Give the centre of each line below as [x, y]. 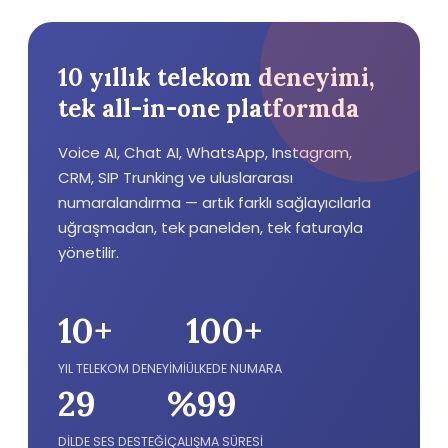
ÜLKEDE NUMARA [234, 368]
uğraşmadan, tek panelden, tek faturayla [210, 227]
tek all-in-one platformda [208, 108]
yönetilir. [88, 252]
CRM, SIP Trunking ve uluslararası [175, 177]
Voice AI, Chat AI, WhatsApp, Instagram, [205, 152]
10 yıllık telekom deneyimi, [216, 77]
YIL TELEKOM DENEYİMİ [122, 368]
